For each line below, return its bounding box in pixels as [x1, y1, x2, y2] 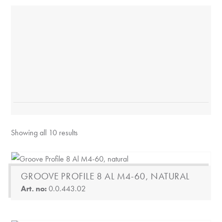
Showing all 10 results [11, 127, 78, 138]
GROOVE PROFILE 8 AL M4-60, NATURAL [21, 170, 190, 182]
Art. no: [21, 183, 49, 194]
